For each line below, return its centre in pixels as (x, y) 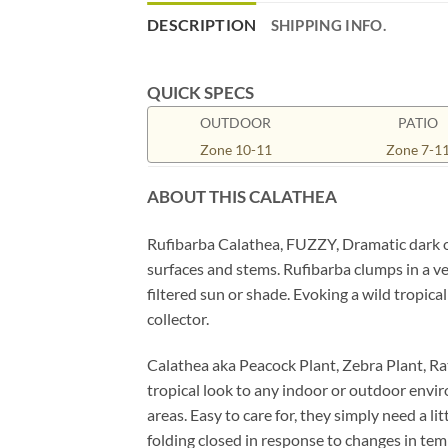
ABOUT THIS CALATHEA (242, 197)
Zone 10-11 (235, 150)
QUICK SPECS (200, 93)
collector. (178, 319)
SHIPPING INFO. (328, 25)
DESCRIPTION (202, 25)
